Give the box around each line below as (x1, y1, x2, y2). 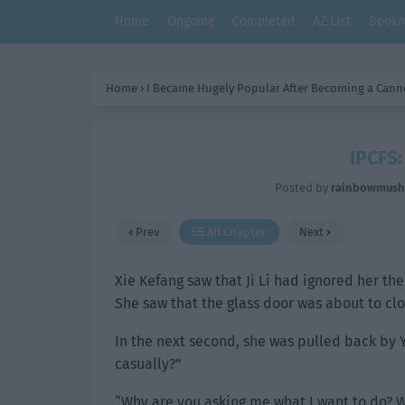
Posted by (275, 181, 331, 194)
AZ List (313, 14, 351, 29)
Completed (232, 14, 295, 29)
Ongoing (167, 14, 214, 29)
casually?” (115, 355, 182, 372)
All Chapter (204, 225, 266, 239)
